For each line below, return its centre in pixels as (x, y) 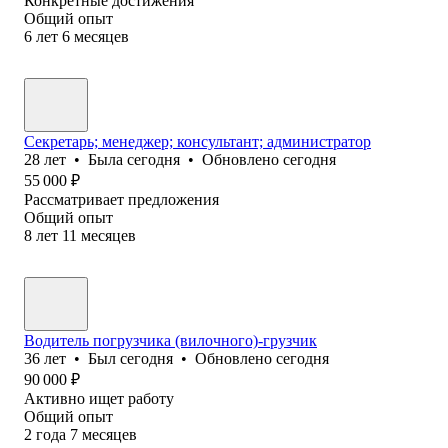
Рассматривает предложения (121, 199)
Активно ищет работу (99, 398)
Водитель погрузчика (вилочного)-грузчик (170, 340)
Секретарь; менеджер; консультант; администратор (197, 141)
